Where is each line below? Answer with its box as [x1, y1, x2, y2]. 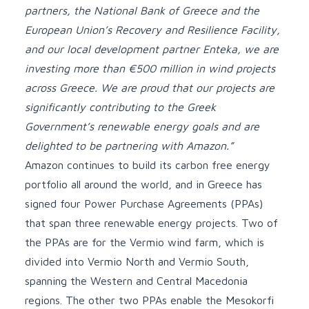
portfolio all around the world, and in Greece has [25, 177, 262, 190]
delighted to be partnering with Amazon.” [25, 139, 233, 152]
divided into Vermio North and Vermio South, [25, 255, 249, 268]
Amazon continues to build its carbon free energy [25, 158, 270, 171]
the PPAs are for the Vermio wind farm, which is [25, 235, 264, 248]
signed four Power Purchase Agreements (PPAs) [25, 197, 263, 210]
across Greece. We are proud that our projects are [25, 81, 275, 94]
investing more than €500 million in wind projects [25, 61, 275, 74]
